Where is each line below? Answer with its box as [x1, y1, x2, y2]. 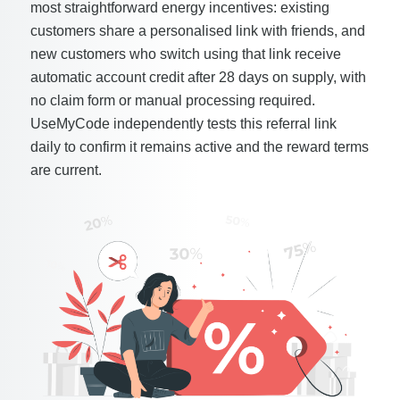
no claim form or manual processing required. [29, 93, 315, 108]
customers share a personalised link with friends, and [29, 23, 365, 38]
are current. [29, 162, 102, 178]
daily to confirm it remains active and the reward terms [29, 139, 369, 154]
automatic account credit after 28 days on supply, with [29, 70, 366, 85]
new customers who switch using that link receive [29, 46, 341, 62]
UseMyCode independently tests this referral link [29, 116, 337, 131]
